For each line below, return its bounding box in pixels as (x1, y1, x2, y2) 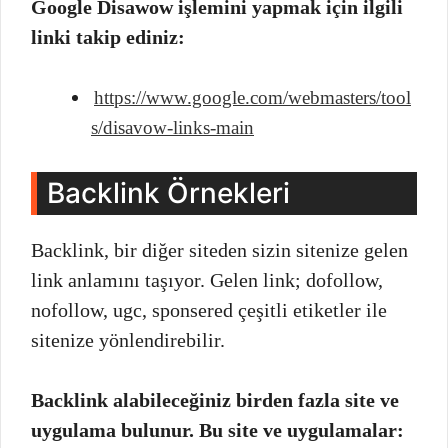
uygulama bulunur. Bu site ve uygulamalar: (31, 418, 404, 441)
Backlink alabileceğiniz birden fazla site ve (31, 388, 399, 411)
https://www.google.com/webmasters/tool (94, 86, 411, 108)
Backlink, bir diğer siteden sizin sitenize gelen (31, 238, 408, 261)
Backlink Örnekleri (47, 175, 290, 210)
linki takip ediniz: (31, 25, 185, 48)
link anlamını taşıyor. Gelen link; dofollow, (31, 268, 383, 291)
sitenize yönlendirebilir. (31, 328, 225, 351)
